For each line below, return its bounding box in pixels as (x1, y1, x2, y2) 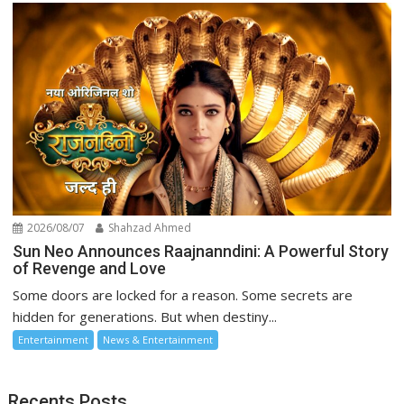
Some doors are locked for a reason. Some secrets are (13, 286, 353, 304)
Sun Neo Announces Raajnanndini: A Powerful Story (13, 242, 390, 261)
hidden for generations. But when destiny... (13, 308, 278, 326)
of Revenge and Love (13, 259, 167, 278)
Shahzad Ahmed (106, 220, 192, 235)
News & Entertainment (103, 333, 214, 346)
